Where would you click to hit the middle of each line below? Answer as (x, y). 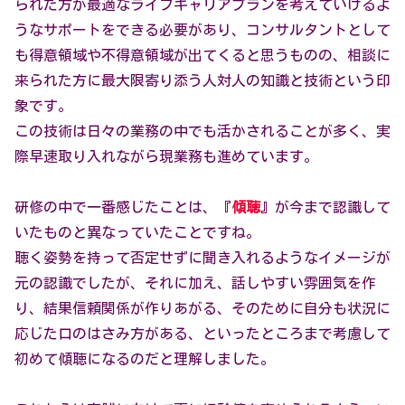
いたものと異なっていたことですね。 (137, 233)
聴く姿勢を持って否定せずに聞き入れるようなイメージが (202, 258)
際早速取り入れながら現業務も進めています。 (166, 157)
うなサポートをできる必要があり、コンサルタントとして (202, 30)
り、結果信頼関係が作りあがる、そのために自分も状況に (202, 309)
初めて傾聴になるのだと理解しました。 (145, 359)
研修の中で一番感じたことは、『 (123, 207)
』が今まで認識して (325, 207)
